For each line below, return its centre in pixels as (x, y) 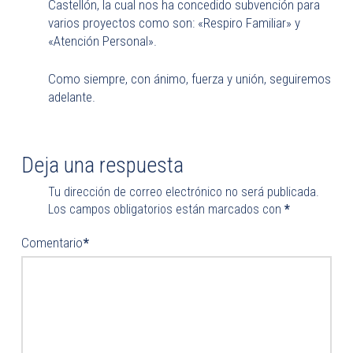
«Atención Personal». (102, 41)
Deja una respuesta (102, 165)
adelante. (71, 97)
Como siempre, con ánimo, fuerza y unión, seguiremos (189, 79)
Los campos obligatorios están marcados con (166, 209)
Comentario (53, 242)
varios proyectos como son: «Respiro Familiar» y (174, 22)
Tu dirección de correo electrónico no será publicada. (183, 191)
